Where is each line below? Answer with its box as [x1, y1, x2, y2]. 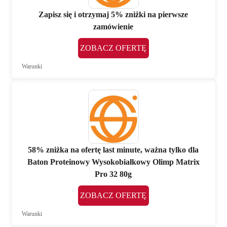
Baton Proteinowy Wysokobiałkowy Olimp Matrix [27, 157, 200, 166]
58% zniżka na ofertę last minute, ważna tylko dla [28, 145, 199, 154]
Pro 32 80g [95, 169, 132, 178]
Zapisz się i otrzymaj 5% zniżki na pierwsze [39, 10, 188, 19]
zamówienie [93, 22, 134, 31]
